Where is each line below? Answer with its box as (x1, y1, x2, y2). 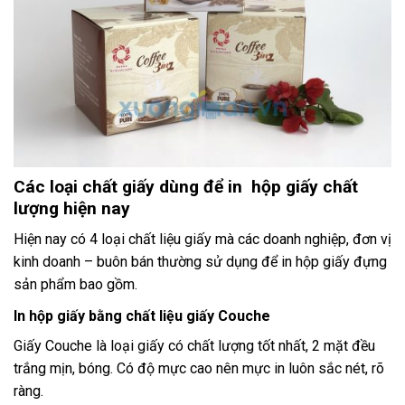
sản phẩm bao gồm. (14, 276, 137, 294)
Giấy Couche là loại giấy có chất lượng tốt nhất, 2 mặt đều (14, 337, 375, 355)
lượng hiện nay (14, 197, 130, 219)
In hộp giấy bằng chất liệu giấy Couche (14, 307, 274, 325)
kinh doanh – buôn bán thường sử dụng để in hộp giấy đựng (14, 253, 387, 271)
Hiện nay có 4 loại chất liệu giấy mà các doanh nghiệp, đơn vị (14, 231, 391, 249)
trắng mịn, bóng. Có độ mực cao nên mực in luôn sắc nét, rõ (14, 360, 384, 378)
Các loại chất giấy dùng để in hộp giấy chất (14, 175, 358, 197)
